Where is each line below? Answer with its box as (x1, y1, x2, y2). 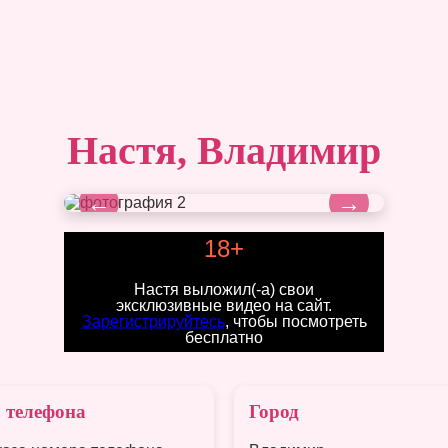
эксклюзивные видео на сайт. (116, 296, 332, 314)
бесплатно (185, 328, 263, 346)
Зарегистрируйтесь (81, 312, 225, 330)
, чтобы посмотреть (224, 312, 367, 330)
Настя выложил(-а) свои (134, 280, 314, 298)
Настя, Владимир (67, 127, 381, 173)
